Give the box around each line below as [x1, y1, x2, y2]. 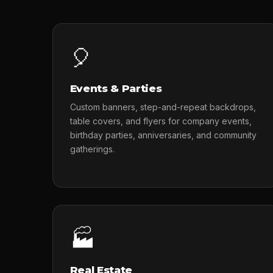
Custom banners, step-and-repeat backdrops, [69, 102, 256, 112]
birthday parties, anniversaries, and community [69, 130, 257, 140]
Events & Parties [69, 82, 162, 94]
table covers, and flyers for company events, [69, 116, 252, 126]
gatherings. [69, 144, 115, 154]
